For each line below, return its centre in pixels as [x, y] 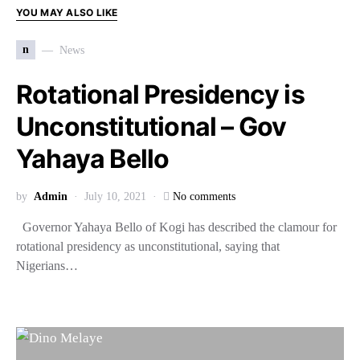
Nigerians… [47, 266]
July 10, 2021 [115, 196]
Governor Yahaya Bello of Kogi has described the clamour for [176, 227]
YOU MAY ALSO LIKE [67, 12]
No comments [204, 196]
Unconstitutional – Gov [151, 127]
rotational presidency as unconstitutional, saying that [148, 246]
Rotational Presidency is [160, 94]
